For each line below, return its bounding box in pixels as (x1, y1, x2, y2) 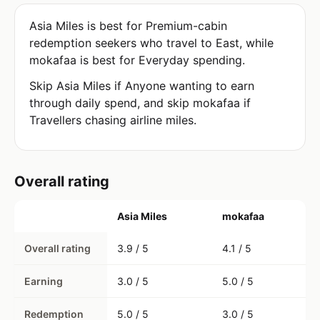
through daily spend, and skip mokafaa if (29, 96, 251, 110)
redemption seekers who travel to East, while (29, 36, 274, 50)
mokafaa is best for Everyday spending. (29, 53, 245, 67)
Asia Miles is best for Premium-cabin (29, 19, 227, 33)
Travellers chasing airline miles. (29, 113, 196, 127)
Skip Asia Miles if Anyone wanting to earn (29, 79, 254, 93)
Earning (24, 275, 63, 287)
